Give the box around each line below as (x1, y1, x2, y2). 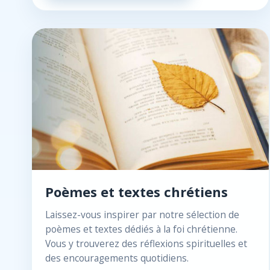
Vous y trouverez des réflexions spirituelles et (45, 237, 247, 250)
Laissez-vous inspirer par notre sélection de (45, 208, 239, 221)
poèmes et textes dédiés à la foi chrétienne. (45, 222, 237, 236)
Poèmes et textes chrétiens (45, 183, 228, 201)
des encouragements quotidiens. (45, 251, 189, 265)
